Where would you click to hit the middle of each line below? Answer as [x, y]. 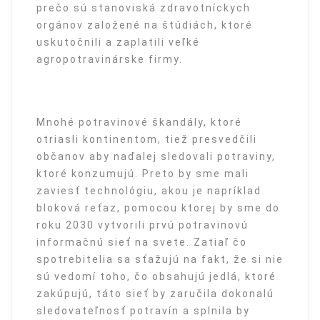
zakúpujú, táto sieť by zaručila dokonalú [155, 294]
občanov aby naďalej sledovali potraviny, [156, 156]
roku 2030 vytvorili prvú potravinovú [142, 225]
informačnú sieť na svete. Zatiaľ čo [142, 242]
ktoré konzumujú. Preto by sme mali [143, 174]
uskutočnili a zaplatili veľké [118, 42]
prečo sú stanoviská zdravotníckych [144, 8]
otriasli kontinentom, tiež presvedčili [147, 139]
